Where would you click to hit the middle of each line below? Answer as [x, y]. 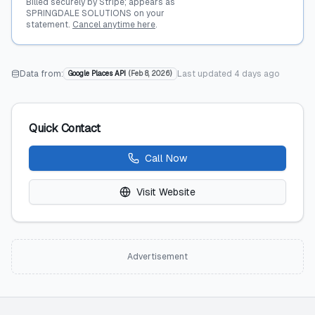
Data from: [41, 74]
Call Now [166, 158]
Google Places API [97, 73]
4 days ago [257, 74]
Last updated [206, 74]
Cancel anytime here [114, 25]
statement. [48, 25]
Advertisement [157, 257]
